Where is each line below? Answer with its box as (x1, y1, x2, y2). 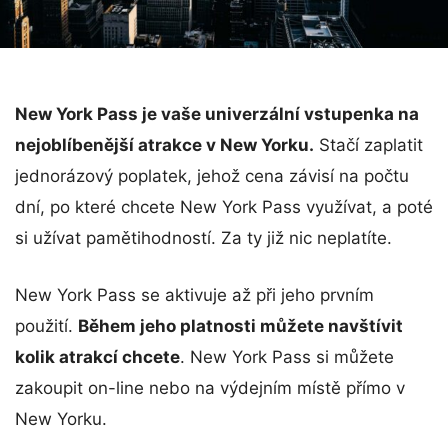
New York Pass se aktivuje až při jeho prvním (15, 285, 374, 306)
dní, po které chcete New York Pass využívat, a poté (15, 197, 433, 218)
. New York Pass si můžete (180, 347, 394, 368)
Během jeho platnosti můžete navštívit (78, 316, 403, 337)
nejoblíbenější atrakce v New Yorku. (15, 135, 314, 156)
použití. (15, 316, 78, 337)
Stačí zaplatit (314, 135, 423, 156)
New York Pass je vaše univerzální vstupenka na (15, 104, 419, 125)
